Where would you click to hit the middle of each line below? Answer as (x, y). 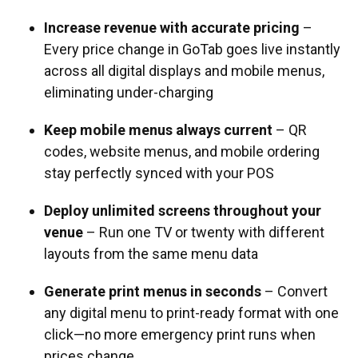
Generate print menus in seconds (154, 291)
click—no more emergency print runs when (180, 334)
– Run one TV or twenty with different (205, 232)
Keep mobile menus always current (160, 130)
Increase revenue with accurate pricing (173, 28)
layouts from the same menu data (151, 254)
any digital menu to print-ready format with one (191, 313)
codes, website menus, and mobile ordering (182, 151)
